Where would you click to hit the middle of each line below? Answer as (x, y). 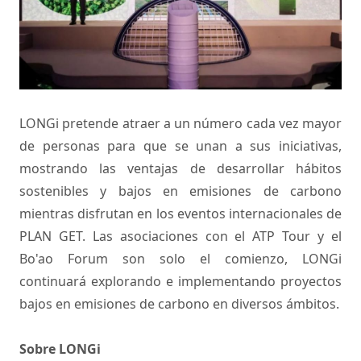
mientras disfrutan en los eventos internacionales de (180, 214)
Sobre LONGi (60, 349)
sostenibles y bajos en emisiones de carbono (180, 191)
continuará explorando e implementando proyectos (180, 282)
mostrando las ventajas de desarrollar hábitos (180, 169)
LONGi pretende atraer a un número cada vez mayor (180, 124)
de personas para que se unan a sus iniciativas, (180, 146)
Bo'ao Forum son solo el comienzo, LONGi (180, 259)
